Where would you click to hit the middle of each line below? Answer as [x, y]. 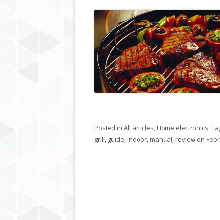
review [185, 139]
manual [161, 139]
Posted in [109, 128]
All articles [139, 128]
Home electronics [182, 128]
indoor [137, 139]
